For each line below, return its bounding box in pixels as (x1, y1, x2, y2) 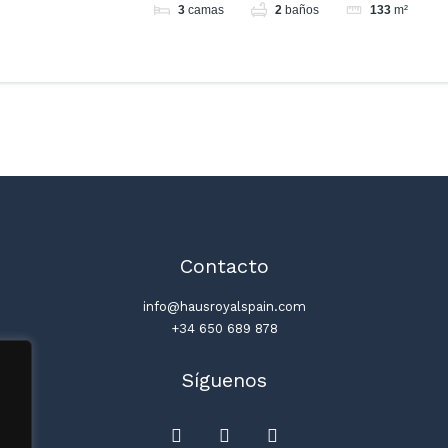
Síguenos (181, 368, 267, 393)
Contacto (179, 254, 269, 279)
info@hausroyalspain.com (142, 299, 306, 315)
